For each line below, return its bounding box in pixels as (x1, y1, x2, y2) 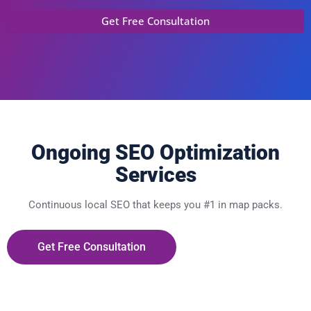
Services (115, 162, 196, 187)
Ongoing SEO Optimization (31, 140, 280, 165)
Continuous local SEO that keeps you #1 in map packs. (28, 199, 283, 212)
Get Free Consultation (37, 240, 146, 254)
